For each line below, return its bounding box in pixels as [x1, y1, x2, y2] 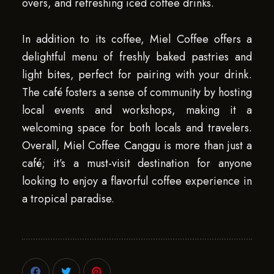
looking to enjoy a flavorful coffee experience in [21, 172, 253, 189]
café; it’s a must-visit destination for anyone [21, 155, 253, 171]
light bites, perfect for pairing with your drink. [21, 66, 253, 83]
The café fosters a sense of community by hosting [21, 84, 253, 100]
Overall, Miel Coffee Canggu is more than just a [21, 137, 253, 154]
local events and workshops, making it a [21, 102, 253, 118]
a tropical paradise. [21, 190, 114, 207]
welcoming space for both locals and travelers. [21, 119, 253, 136]
